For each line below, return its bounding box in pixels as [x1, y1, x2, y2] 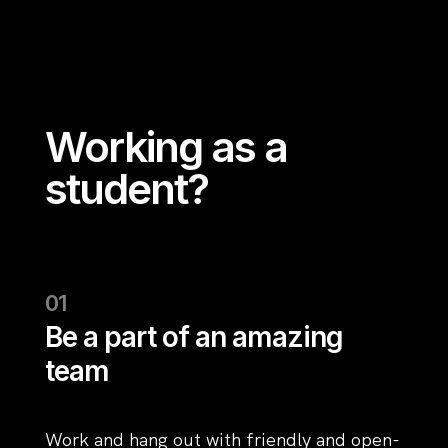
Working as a [44, 120, 287, 172]
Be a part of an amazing [44, 319, 343, 354]
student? [44, 162, 208, 214]
